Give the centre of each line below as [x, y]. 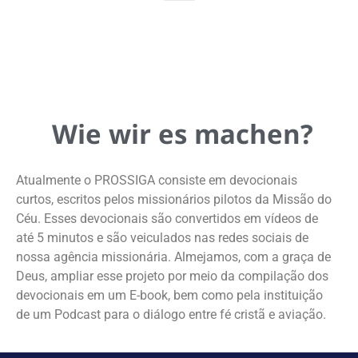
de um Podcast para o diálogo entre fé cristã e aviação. [171, 315]
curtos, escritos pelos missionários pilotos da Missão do [174, 200]
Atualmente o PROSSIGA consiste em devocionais [157, 181]
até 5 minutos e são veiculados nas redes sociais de [162, 238]
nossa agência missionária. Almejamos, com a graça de [173, 257]
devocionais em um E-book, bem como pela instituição [169, 296]
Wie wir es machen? [182, 134]
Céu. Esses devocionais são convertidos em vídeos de [167, 219]
